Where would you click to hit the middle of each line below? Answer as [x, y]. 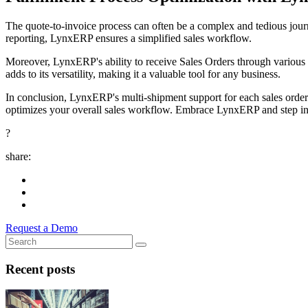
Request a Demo [42, 228]
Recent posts [40, 269]
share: [18, 156]
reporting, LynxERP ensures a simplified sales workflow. [129, 38]
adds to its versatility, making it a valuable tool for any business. [143, 74]
